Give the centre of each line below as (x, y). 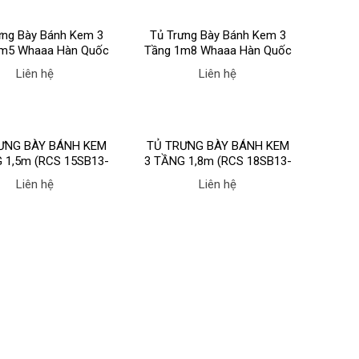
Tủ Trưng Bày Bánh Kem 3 (218, 35)
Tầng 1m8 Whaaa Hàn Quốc (218, 50)
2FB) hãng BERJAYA (218, 176)
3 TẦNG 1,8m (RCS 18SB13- (218, 161)
